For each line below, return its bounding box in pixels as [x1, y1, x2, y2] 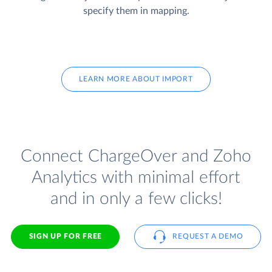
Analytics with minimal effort [32, 168, 240, 186]
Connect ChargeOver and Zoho [21, 147, 251, 165]
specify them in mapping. [83, 6, 189, 16]
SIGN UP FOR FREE [29, 233, 102, 240]
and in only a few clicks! [50, 189, 222, 208]
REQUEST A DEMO [172, 233, 243, 240]
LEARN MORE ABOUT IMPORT [79, 75, 193, 83]
